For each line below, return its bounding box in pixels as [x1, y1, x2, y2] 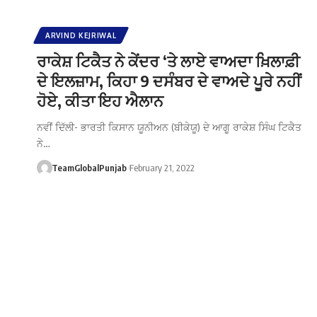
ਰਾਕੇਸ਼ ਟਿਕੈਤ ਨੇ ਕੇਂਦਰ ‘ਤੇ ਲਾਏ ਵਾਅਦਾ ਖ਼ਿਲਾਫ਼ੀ [37, 50, 300, 71]
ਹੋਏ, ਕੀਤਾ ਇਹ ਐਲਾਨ [37, 90, 163, 110]
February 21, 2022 [129, 161, 195, 173]
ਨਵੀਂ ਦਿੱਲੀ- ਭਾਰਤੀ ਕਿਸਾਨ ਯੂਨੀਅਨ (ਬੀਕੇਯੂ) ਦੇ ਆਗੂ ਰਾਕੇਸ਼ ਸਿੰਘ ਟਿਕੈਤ [37, 120, 301, 133]
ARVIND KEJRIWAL [45, 30, 117, 40]
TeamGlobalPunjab [51, 161, 127, 173]
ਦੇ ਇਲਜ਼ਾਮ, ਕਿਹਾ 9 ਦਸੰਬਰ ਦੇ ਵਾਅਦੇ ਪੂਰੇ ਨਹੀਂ [37, 70, 301, 91]
